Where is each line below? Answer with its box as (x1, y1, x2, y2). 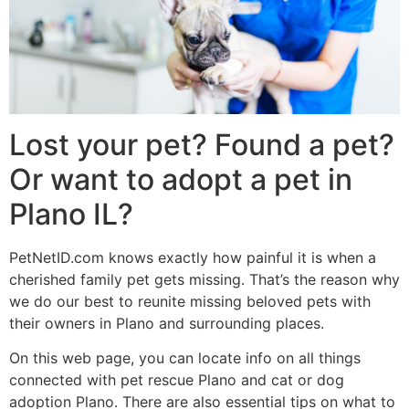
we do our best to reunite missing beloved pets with (9, 291, 371, 310)
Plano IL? (9, 195, 133, 232)
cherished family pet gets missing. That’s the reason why (9, 269, 400, 288)
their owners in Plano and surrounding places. (9, 313, 324, 332)
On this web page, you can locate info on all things (9, 348, 361, 367)
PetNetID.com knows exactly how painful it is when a (9, 247, 376, 267)
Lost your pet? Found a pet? (9, 126, 394, 163)
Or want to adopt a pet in (9, 161, 352, 197)
